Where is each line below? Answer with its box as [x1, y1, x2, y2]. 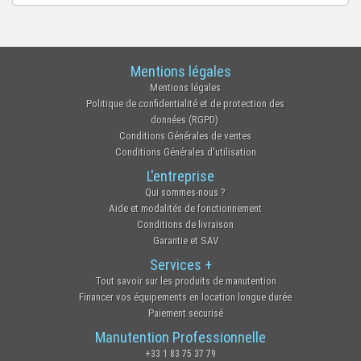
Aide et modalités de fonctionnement [109, 202, 262, 215]
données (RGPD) [151, 114, 218, 127]
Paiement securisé [147, 307, 223, 320]
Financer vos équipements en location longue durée [79, 291, 292, 304]
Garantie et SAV [152, 234, 218, 247]
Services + [149, 256, 212, 274]
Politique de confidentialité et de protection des [86, 98, 284, 110]
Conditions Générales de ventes [119, 130, 251, 143]
